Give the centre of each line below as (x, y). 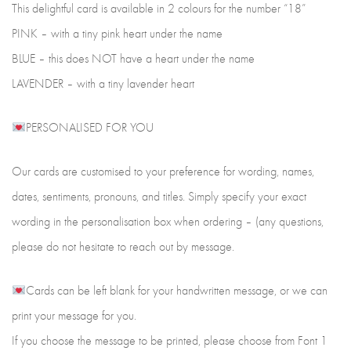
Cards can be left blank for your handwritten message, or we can (177, 290)
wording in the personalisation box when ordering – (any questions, (168, 221)
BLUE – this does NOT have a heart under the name (133, 58)
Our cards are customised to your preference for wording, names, (163, 171)
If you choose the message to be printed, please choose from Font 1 (170, 340)
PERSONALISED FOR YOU (90, 127)
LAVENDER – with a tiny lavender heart (103, 83)
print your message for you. (74, 315)
